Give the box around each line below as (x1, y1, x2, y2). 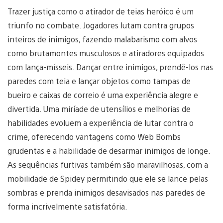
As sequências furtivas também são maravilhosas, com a (7, 159, 208, 170)
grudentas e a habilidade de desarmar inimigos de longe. (7, 145, 210, 156)
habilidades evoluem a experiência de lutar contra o (7, 117, 194, 128)
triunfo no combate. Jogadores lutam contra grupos (7, 19, 194, 30)
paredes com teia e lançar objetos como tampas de (7, 75, 191, 86)
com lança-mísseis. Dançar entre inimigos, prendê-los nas (7, 61, 213, 72)
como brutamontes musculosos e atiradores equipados (7, 47, 204, 58)
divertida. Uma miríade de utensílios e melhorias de (7, 103, 191, 114)
